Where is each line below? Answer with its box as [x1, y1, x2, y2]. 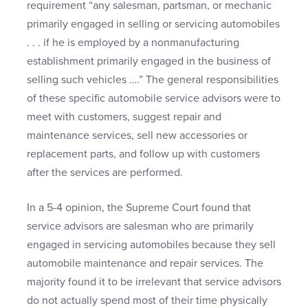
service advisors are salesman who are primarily [27, 219, 254, 234]
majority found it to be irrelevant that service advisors [27, 275, 281, 289]
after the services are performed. [27, 166, 183, 180]
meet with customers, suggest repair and [27, 110, 221, 124]
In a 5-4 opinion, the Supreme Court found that [27, 201, 251, 215]
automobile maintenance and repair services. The [27, 256, 263, 271]
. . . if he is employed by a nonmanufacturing [27, 36, 239, 50]
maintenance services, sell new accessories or [27, 129, 247, 143]
